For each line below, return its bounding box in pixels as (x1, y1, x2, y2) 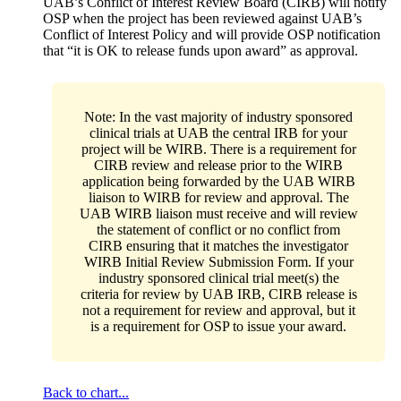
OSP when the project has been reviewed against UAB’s (43, 11, 362, 27)
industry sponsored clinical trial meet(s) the (98, 270, 339, 286)
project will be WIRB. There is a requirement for (81, 141, 356, 158)
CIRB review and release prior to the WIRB (94, 158, 343, 174)
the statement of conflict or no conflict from (97, 222, 340, 238)
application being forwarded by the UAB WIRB (81, 174, 355, 190)
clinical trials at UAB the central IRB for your (90, 125, 347, 141)
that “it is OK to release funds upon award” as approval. (43, 43, 358, 59)
